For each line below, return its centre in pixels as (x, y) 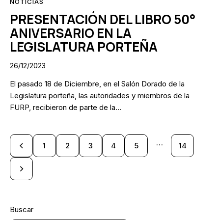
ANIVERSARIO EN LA (71, 33)
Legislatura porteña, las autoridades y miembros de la (100, 95)
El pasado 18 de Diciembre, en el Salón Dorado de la (97, 83)
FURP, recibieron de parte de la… (66, 107)
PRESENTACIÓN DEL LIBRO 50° (103, 19)
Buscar (22, 209)
